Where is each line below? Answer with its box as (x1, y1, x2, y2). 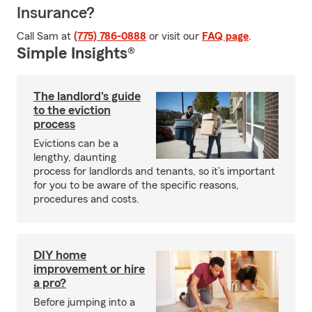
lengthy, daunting (33, 152, 116, 163)
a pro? (33, 276, 66, 289)
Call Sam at (17, 31, 74, 42)
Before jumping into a (33, 297, 135, 308)
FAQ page (202, 31, 249, 42)
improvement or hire (33, 263, 145, 275)
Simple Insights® (17, 45, 135, 62)
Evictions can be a (33, 138, 118, 149)
